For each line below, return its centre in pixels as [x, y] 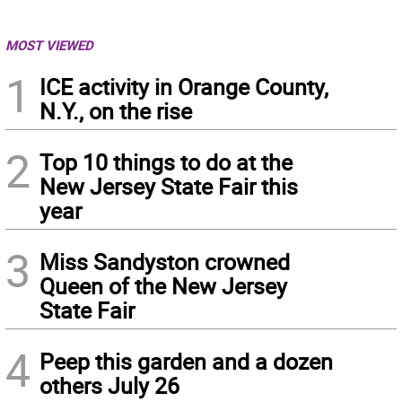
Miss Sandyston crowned [165, 262]
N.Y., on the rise [116, 111]
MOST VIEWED [49, 45]
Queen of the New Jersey [163, 286]
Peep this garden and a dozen [186, 362]
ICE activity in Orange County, [184, 87]
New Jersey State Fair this [169, 187]
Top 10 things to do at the [166, 162]
